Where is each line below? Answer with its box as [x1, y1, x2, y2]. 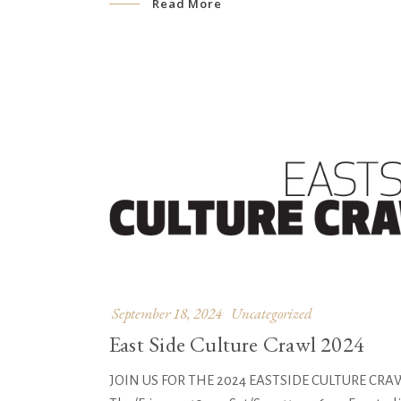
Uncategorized [231, 303, 312, 324]
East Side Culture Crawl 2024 [109, 330, 365, 359]
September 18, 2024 [112, 303, 222, 324]
